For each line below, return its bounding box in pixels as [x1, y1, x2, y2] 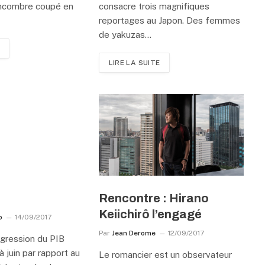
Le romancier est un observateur [98, 249, 232, 260]
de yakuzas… [98, 29, 151, 40]
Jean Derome [111, 228, 156, 237]
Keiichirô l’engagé [98, 207, 202, 221]
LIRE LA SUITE [108, 58, 160, 67]
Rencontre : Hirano [98, 191, 209, 205]
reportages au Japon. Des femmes [98, 15, 240, 25]
